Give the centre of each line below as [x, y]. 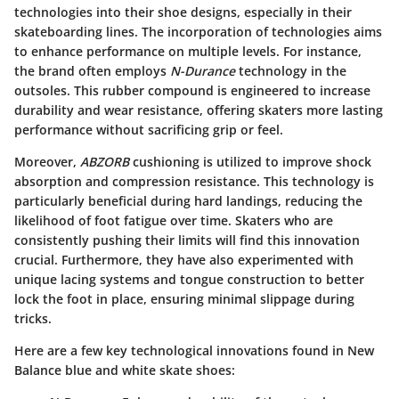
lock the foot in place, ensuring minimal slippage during [184, 298]
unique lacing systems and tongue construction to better [189, 279]
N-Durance [203, 70]
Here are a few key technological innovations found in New [194, 350]
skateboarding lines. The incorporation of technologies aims [198, 31]
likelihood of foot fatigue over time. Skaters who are [174, 220]
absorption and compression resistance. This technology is [194, 181]
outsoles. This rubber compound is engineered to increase [192, 90]
